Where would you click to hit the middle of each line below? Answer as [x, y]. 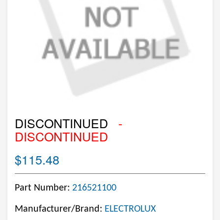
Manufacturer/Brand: [60, 209]
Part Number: [43, 188]
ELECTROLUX [130, 209]
